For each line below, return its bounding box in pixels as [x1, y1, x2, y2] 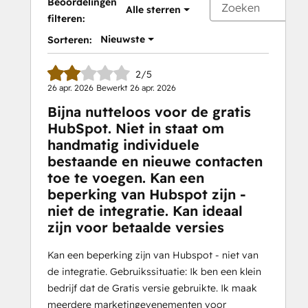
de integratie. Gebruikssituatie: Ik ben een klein [47, 265, 261, 278]
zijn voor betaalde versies [47, 219, 224, 236]
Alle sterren [126, 3, 181, 16]
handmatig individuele [47, 136, 199, 154]
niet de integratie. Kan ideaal [47, 202, 243, 220]
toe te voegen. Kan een [47, 169, 204, 187]
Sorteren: [47, 34, 91, 47]
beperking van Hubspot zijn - [47, 186, 246, 203]
